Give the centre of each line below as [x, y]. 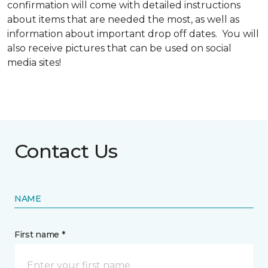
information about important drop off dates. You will [133, 34]
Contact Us [66, 151]
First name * [40, 235]
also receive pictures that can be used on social [119, 48]
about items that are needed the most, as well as [123, 20]
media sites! [35, 63]
